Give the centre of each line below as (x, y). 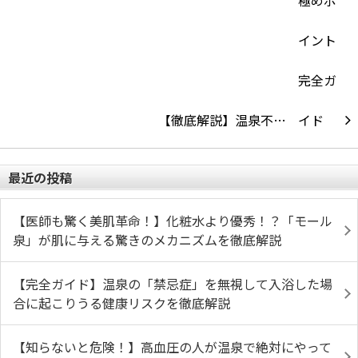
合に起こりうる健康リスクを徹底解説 (121, 303)
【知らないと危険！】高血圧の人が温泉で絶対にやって (172, 347)
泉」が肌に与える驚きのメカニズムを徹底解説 (147, 240)
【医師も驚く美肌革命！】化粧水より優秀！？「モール (173, 221)
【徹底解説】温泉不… (222, 120)
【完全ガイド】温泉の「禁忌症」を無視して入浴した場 (173, 284)
